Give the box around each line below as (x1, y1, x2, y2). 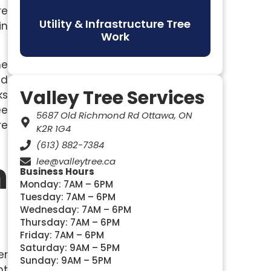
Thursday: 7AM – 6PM (19, 216, 120, 229)
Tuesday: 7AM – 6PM (19, 191, 116, 203)
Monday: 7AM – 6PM (19, 178, 113, 191)
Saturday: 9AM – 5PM (19, 241, 120, 254)
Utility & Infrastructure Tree (39, 16, 191, 31)
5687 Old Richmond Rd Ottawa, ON (36, 109, 193, 122)
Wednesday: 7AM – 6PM (19, 203, 131, 216)
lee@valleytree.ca (36, 155, 116, 168)
